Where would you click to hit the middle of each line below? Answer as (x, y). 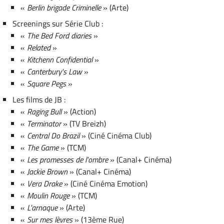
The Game (43, 147)
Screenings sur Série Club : (57, 23)
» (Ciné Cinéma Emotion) (105, 183)
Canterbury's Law (55, 71)
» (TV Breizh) (84, 123)
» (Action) (79, 111)
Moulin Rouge (48, 195)
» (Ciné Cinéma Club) (116, 135)
